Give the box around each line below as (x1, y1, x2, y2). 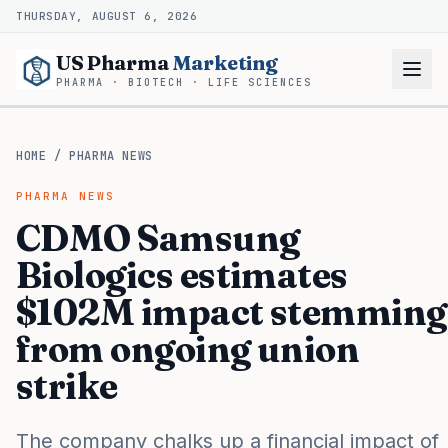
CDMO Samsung (16, 216, 300, 260)
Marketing (173, 50, 278, 75)
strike (16, 364, 118, 408)
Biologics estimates (16, 253, 348, 297)
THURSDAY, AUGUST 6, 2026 (16, 9, 198, 23)
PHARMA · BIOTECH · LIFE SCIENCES (56, 76, 312, 89)
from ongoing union (16, 327, 360, 371)
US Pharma (56, 50, 173, 75)
